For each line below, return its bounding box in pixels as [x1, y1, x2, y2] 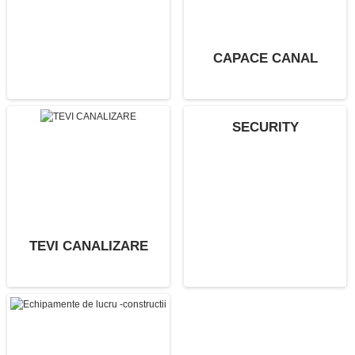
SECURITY [231, 120, 299, 136]
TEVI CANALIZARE [29, 239, 148, 254]
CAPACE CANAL [212, 51, 318, 67]
